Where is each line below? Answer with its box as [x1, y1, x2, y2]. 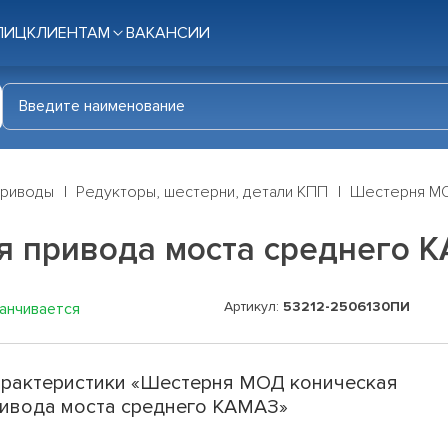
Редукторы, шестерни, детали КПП [76, 182, 328, 203]
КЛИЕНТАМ [27, 23, 110, 43]
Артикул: [224, 298, 283, 316]
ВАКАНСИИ [126, 23, 210, 43]
